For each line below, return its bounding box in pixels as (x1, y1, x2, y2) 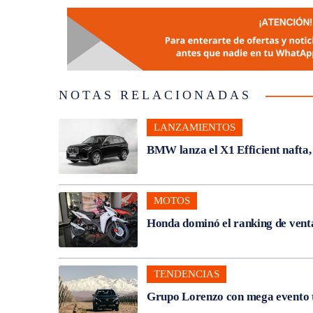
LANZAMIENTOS (153, 121, 235, 133)
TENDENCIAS (153, 268, 219, 279)
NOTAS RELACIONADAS (59, 87, 252, 102)
